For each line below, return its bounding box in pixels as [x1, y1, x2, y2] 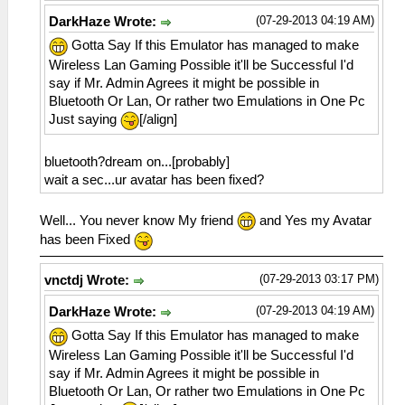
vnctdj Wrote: [44, 272, 133, 287]
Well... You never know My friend [40, 212, 237, 228]
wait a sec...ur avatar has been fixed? [44, 172, 264, 187]
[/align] [139, 111, 177, 127]
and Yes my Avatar [256, 212, 372, 228]
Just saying [49, 111, 120, 127]
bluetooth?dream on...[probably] [44, 154, 230, 169]
